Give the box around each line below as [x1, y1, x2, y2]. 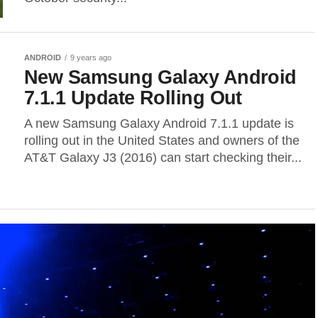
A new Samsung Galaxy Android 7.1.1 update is [24, 116, 294, 131]
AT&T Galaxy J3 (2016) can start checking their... [24, 150, 302, 165]
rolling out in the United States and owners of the [24, 133, 300, 148]
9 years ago [70, 53, 111, 62]
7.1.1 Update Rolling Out [24, 87, 242, 109]
